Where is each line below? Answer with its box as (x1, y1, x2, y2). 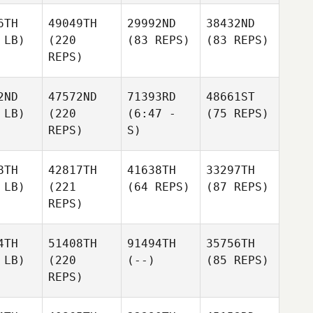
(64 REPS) (127, 180, 190, 194)
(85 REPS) (206, 254, 269, 267)
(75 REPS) (206, 107, 269, 120)
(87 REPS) (206, 180, 269, 194)
